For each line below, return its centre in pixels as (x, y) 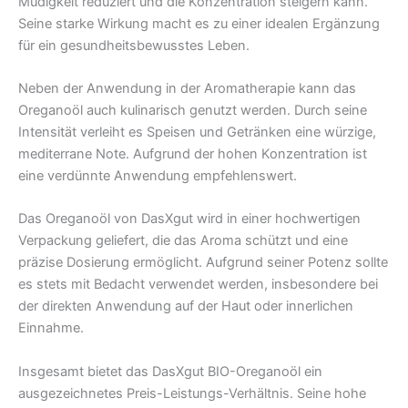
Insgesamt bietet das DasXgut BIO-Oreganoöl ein (170, 371)
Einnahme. (51, 328)
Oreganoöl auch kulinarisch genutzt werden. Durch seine (193, 111)
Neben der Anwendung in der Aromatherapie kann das (187, 89)
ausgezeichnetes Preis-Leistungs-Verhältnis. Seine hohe (192, 393)
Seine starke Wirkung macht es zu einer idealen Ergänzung (199, 23)
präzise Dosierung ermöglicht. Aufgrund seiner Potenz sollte (203, 263)
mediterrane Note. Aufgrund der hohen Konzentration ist (193, 154)
